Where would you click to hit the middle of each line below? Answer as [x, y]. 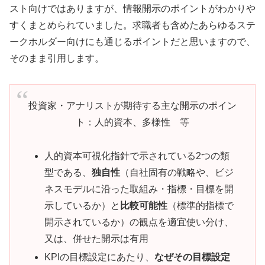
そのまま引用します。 [57, 59]
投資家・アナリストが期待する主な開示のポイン [132, 106]
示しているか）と [82, 206]
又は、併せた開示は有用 [96, 239]
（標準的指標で [200, 206]
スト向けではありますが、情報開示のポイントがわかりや [132, 9]
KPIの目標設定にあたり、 [99, 257]
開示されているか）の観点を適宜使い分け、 [139, 222]
